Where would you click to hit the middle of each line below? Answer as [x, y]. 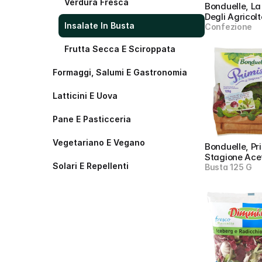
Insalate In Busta [99, 25]
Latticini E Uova [85, 96]
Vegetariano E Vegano [99, 142]
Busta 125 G [228, 167]
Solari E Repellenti [91, 166]
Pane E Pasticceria [92, 119]
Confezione [229, 27]
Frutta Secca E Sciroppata [120, 49]
